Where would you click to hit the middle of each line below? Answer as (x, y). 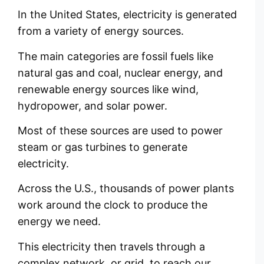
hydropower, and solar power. (93, 105)
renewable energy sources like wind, (108, 89)
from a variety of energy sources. (101, 31)
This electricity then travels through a (111, 246)
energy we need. (59, 222)
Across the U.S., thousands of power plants (126, 189)
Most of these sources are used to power (120, 130)
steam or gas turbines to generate (103, 147)
